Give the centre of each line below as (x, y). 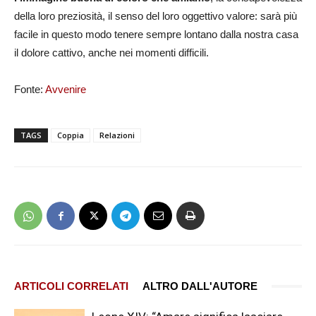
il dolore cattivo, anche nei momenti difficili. (111, 53)
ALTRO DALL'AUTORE (200, 286)
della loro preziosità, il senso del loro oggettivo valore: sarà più (156, 16)
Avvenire (66, 89)
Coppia (71, 135)
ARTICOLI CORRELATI (71, 286)
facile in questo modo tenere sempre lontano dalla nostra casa (156, 34)
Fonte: (30, 89)
